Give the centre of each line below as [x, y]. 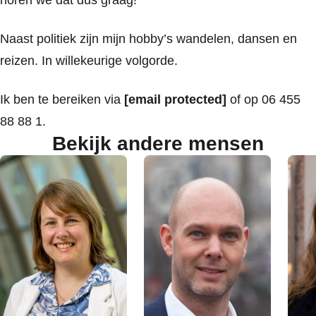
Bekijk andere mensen [158, 144]
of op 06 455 [263, 99]
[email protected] [175, 99]
